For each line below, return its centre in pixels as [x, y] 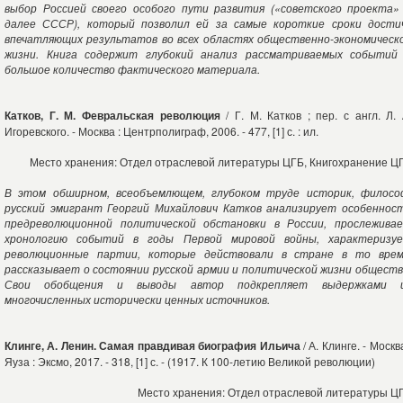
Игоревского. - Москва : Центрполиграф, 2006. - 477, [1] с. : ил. [161, 131]
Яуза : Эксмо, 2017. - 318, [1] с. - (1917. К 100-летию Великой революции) [190, 361]
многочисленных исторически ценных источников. [137, 299]
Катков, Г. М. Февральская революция [112, 115]
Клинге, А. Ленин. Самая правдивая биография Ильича [154, 345]
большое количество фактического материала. [132, 69]
